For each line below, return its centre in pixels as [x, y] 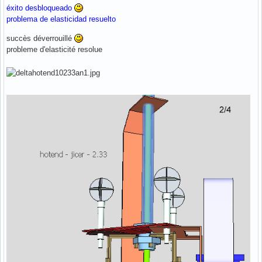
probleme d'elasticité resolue [54, 49]
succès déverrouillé [40, 38]
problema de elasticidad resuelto [61, 19]
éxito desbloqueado [40, 8]
